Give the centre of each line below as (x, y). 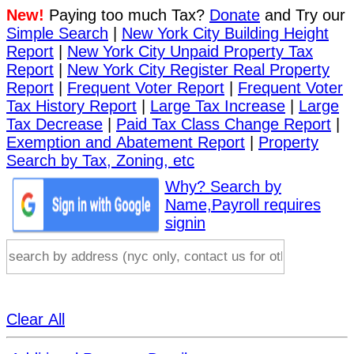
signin (185, 222)
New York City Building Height (225, 33)
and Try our (303, 15)
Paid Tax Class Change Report (224, 124)
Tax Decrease (55, 124)
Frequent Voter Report (146, 88)
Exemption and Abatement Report (126, 142)
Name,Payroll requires (243, 204)
